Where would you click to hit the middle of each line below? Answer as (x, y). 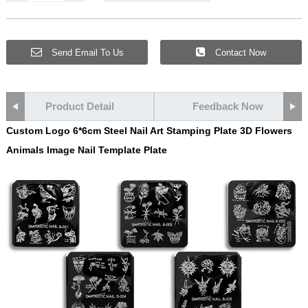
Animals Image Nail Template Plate (86, 150)
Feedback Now (228, 106)
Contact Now (239, 53)
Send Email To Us (86, 53)
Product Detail (80, 106)
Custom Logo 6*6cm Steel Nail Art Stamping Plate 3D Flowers (149, 131)
